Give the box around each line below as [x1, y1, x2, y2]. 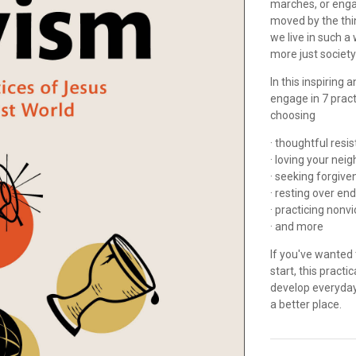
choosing [270, 109, 316, 122]
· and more [270, 220, 324, 233]
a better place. [270, 298, 342, 311]
